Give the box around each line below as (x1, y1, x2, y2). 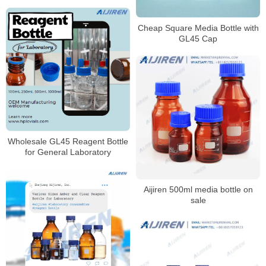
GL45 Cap (179, 33, 217, 43)
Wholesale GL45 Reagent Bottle (8, 137, 128, 147)
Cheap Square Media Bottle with (137, 23, 259, 33)
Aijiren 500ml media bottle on (143, 185, 253, 195)
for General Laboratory (25, 147, 111, 157)
